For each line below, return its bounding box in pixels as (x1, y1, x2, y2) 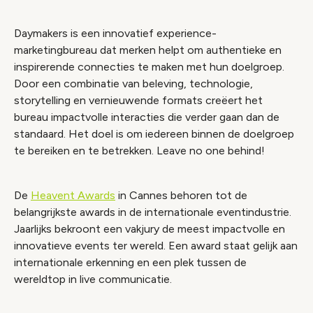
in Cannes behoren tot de (115, 189, 247, 202)
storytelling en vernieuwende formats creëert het (14, 94, 263, 107)
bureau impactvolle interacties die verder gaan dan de (14, 110, 279, 124)
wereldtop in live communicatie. (14, 272, 172, 286)
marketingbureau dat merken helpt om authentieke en (14, 43, 282, 57)
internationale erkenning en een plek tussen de (14, 256, 247, 269)
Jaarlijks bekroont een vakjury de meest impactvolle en (14, 222, 285, 235)
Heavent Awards (31, 189, 115, 202)
